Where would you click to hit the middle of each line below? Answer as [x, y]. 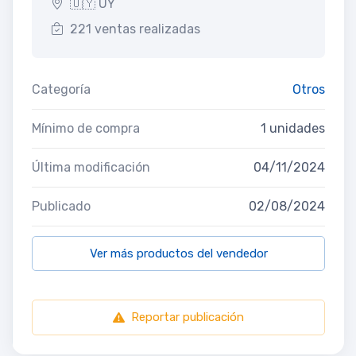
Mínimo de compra [86, 129]
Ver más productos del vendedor [178, 254]
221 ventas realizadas [135, 29]
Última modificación [91, 168]
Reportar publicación [188, 317]
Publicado [61, 207]
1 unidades [293, 129]
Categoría [61, 90]
